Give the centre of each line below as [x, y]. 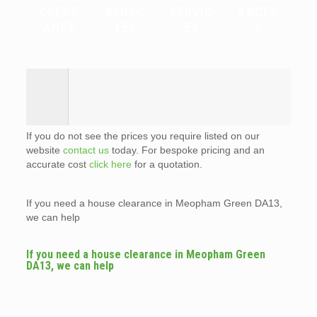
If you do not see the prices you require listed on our [143, 136]
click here [110, 164]
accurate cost [57, 164]
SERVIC [192, 11]
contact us [86, 150]
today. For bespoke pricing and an [186, 150]
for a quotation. [167, 164]
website [44, 150]
